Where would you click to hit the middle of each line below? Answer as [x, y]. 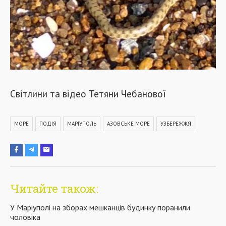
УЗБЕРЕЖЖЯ [176, 123]
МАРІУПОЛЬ [82, 123]
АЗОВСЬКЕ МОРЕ [128, 123]
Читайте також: [54, 188]
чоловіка [25, 217]
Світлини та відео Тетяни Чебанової [88, 93]
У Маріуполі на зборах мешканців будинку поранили [100, 207]
